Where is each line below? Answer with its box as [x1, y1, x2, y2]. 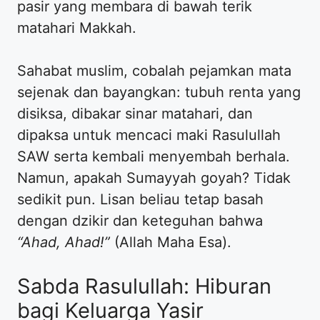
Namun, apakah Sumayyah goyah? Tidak [17, 169, 291, 186]
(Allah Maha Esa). [110, 233, 231, 251]
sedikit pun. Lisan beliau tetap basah [17, 190, 264, 208]
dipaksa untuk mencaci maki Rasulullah [17, 126, 281, 144]
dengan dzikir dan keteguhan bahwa [17, 211, 263, 229]
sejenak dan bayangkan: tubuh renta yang [17, 83, 301, 101]
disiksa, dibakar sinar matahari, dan [17, 104, 253, 122]
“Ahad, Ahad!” [17, 233, 110, 251]
